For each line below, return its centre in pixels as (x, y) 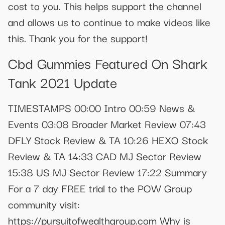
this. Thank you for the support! (78, 38)
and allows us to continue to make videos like (109, 22)
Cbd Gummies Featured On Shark (108, 62)
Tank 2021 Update (63, 81)
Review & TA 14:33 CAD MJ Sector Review (105, 155)
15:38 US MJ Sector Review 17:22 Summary (107, 172)
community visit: (44, 204)
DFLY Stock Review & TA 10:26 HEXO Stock (108, 139)
